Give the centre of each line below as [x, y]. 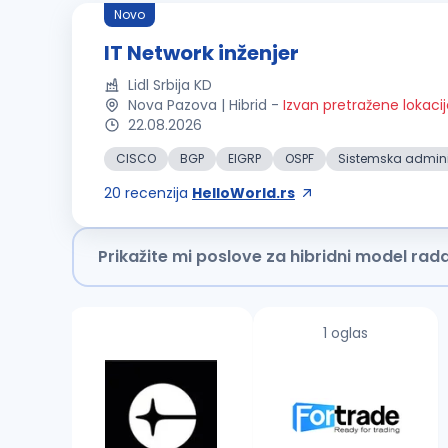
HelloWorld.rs [243, 192]
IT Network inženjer [201, 52]
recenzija [156, 192]
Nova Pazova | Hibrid [197, 104]
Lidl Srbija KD [170, 84]
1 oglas [345, 332]
